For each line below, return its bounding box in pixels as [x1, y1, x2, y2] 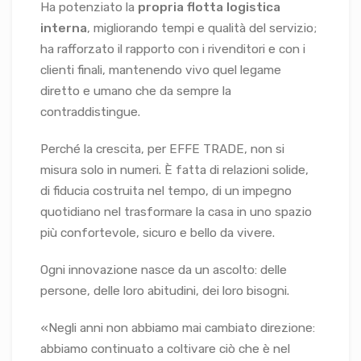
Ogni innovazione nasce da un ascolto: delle [40, 262, 287, 277]
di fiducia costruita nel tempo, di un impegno [40, 183, 292, 198]
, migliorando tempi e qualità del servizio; [87, 20, 317, 35]
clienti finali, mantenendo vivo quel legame [40, 62, 281, 77]
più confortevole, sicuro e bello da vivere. [40, 225, 275, 240]
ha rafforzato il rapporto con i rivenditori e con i [40, 41, 305, 56]
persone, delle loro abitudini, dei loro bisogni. [40, 283, 289, 298]
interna [40, 20, 87, 35]
